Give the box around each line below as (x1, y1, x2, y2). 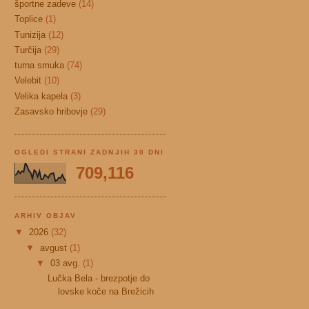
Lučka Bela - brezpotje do (48, 273, 150, 284)
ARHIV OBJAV (14, 211, 77, 219)
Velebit (14, 75, 41, 86)
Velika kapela (14, 90, 68, 101)
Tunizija (14, 29, 46, 40)
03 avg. (50, 257, 83, 268)
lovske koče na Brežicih (58, 286, 154, 297)
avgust (39, 242, 70, 253)
